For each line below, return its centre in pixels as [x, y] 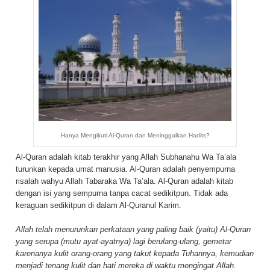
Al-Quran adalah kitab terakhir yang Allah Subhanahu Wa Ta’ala [126, 157]
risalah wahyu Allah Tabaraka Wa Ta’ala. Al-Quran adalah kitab [124, 181]
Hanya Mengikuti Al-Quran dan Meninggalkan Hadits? [135, 136]
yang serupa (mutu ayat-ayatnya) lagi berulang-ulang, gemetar [124, 241]
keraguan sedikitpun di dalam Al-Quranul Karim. [99, 205]
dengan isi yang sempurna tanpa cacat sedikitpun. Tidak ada [122, 193]
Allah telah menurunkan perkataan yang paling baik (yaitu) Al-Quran [133, 229]
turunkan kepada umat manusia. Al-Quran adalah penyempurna [125, 169]
